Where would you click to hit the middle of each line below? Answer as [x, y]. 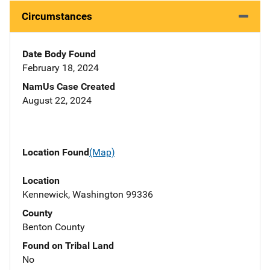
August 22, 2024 [57, 101]
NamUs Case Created [69, 87]
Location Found [56, 152]
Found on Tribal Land [68, 245]
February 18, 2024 [61, 68]
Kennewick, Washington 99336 [88, 194]
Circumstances [57, 17]
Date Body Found [59, 54]
